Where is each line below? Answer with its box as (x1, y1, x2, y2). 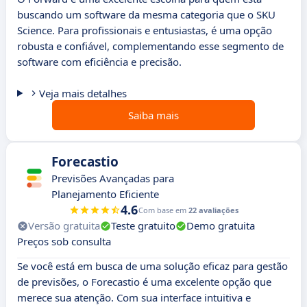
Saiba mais (128, 108, 179, 123)
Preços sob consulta (17, 234, 111, 249)
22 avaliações (188, 205, 238, 216)
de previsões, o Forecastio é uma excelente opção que (17, 275, 271, 289)
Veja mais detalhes (38, 86, 127, 101)
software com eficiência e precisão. (17, 55, 182, 69)
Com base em (138, 205, 188, 216)
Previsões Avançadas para (51, 171, 174, 186)
